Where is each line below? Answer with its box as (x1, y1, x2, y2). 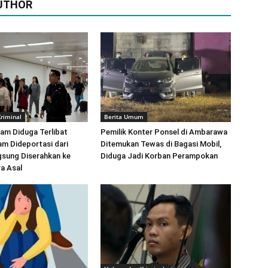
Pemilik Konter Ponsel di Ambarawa (100, 127, 227, 136)
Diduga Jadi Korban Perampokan (100, 151, 218, 160)
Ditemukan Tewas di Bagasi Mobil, (100, 139, 221, 148)
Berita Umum (104, 112, 144, 121)
